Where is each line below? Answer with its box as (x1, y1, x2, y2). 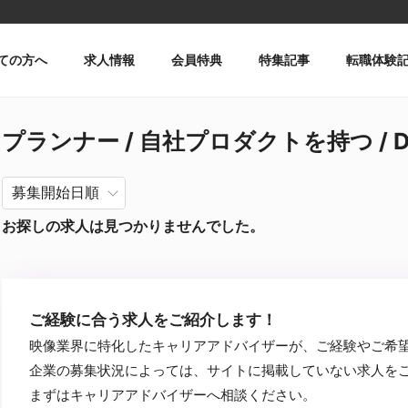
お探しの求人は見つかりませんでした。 (2, 217, 264, 235)
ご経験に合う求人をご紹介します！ (29, 311, 277, 329)
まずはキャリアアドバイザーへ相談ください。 (29, 386, 316, 403)
